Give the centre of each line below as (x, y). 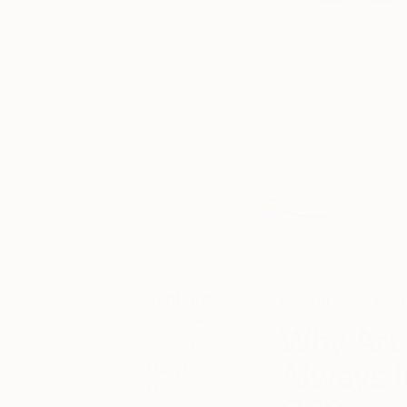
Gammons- (186, 388)
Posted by (181, 343)
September (188, 299)
